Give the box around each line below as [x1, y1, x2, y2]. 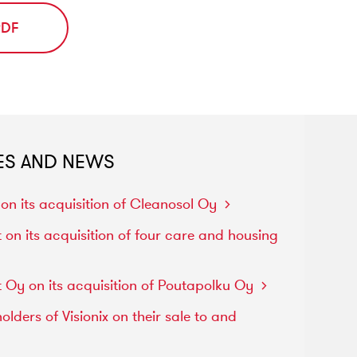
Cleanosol [130, 194, 198, 214]
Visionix [62, 307, 113, 326]
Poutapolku [158, 276, 235, 295]
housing [228, 226, 279, 245]
